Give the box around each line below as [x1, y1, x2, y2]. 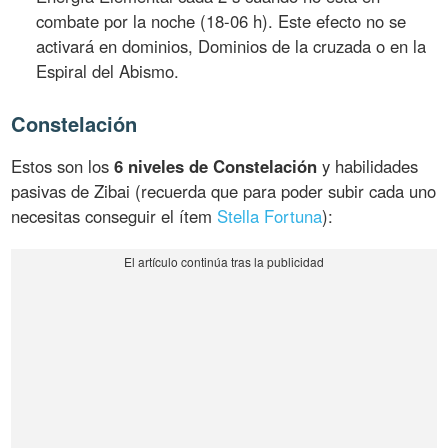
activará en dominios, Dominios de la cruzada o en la [36, 33, 427, 58]
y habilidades [317, 153, 419, 178]
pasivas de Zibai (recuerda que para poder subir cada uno [11, 178, 437, 203]
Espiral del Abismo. [36, 58, 180, 83]
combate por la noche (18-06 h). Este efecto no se [36, 8, 407, 33]
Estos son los [11, 153, 115, 178]
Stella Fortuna [217, 203, 323, 228]
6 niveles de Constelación [114, 153, 318, 178]
